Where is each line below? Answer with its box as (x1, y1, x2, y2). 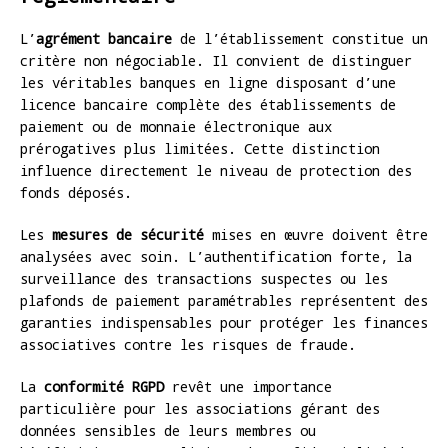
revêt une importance (164, 376, 332, 396)
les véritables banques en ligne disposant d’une (20, 72, 396, 92)
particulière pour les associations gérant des (20, 398, 380, 418)
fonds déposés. (20, 182, 132, 202)
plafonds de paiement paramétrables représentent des (20, 290, 428, 310)
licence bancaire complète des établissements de (20, 94, 396, 114)
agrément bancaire (36, 28, 172, 48)
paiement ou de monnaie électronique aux (20, 116, 332, 136)
